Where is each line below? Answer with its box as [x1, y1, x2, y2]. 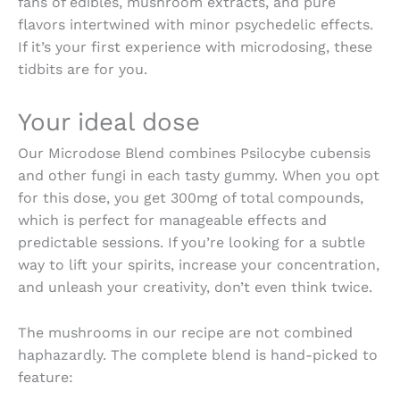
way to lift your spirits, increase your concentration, [18, 256, 379, 274]
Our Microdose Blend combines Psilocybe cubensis [18, 145, 371, 162]
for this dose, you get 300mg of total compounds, [18, 189, 363, 207]
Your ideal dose [18, 107, 200, 137]
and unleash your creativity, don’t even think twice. [18, 279, 372, 296]
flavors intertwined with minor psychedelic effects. [18, 15, 373, 33]
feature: [18, 368, 73, 386]
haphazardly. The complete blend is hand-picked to [18, 346, 378, 363]
